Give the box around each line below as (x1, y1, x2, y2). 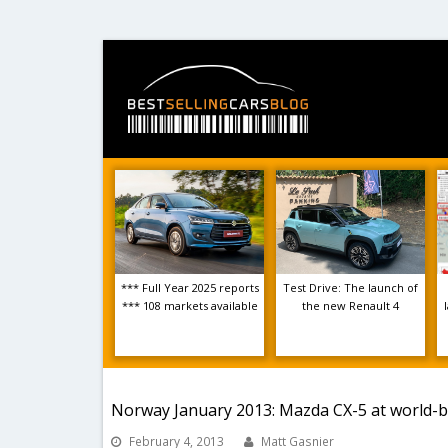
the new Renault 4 (301, 298, 399, 313)
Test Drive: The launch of (282, 280, 418, 295)
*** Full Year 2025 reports (120, 280, 259, 295)
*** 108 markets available (121, 298, 258, 313)
